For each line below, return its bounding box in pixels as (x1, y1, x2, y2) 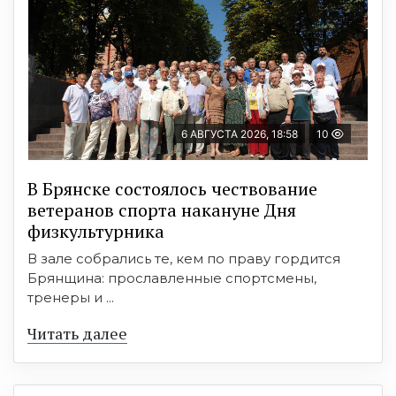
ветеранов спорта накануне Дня (27, 198, 296, 223)
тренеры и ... (27, 289, 114, 307)
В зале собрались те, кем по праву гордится (27, 250, 340, 268)
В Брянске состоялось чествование (27, 177, 317, 202)
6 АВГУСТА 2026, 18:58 (181, 127, 298, 141)
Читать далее (27, 323, 127, 345)
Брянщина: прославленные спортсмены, (27, 270, 316, 287)
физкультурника (27, 219, 164, 244)
